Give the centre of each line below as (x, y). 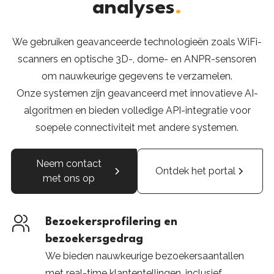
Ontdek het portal (195, 171)
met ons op (69, 178)
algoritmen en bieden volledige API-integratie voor (137, 110)
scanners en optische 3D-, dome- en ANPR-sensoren (137, 59)
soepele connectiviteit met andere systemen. (137, 128)
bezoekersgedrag (94, 239)
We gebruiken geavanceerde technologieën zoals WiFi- (137, 42)
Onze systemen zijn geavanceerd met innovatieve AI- (137, 93)
